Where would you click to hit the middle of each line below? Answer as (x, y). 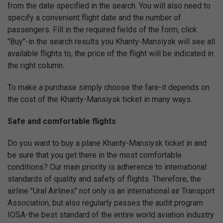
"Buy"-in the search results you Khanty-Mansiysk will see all (111, 42)
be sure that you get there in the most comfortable (95, 155)
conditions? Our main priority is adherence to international (107, 167)
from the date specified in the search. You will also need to (109, 6)
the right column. (36, 65)
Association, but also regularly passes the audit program (105, 203)
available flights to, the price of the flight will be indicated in (111, 54)
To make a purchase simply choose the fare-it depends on (109, 87)
